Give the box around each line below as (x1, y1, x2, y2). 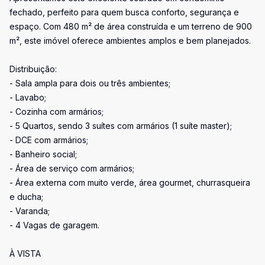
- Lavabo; (9, 92, 46, 102)
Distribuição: (9, 64, 57, 74)
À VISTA (9, 248, 41, 258)
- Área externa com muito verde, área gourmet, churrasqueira (9, 177, 250, 188)
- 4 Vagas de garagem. (9, 220, 99, 230)
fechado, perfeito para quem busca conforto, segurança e (9, 7, 239, 17)
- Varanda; (9, 206, 50, 216)
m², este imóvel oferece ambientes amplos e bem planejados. (9, 35, 251, 46)
